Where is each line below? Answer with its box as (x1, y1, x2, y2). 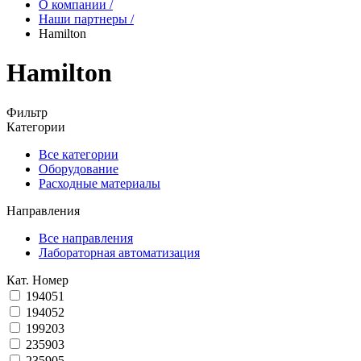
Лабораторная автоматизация (39, 245, 200, 259)
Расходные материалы (39, 176, 160, 190)
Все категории (39, 147, 118, 161)
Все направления (39, 230, 133, 245)
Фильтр (6, 105, 48, 119)
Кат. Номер (6, 272, 68, 287)
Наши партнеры (39, 12, 127, 26)
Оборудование (39, 161, 118, 176)
